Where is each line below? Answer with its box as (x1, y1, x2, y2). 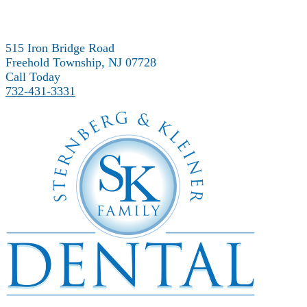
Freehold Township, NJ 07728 (5, 56, 156, 70)
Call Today (5, 70, 60, 84)
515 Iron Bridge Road (5, 41, 114, 56)
